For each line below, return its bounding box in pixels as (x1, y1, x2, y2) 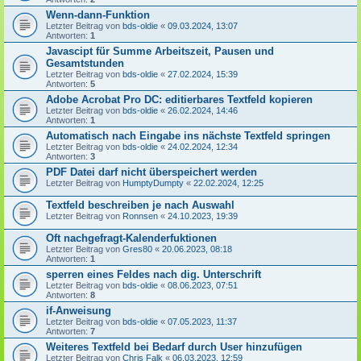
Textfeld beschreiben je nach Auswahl (46, 199, 234, 211)
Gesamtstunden (46, 57, 124, 69)
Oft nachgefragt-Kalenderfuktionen (46, 232, 217, 244)
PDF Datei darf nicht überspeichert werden (46, 166, 257, 178)
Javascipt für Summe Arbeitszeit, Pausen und (46, 45, 274, 57)
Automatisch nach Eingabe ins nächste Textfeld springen (46, 130, 330, 142)
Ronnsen (122, 211, 158, 221)
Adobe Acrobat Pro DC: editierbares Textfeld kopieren (46, 93, 313, 106)
